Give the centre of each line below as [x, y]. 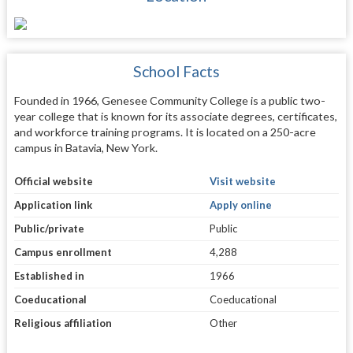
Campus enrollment [63, 253]
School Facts [176, 71]
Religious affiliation [63, 323]
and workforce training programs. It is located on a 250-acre [165, 132]
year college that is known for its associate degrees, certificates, [175, 116]
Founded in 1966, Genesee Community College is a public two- [169, 100]
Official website [53, 182]
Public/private [49, 229]
